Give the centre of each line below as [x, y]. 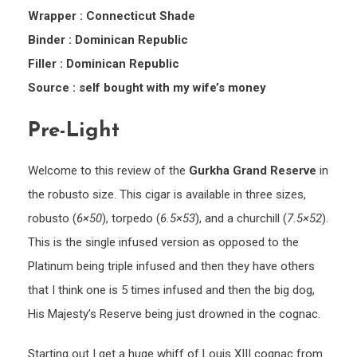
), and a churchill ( [241, 219]
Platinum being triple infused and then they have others [171, 267]
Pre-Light [74, 131]
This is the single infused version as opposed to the [163, 243]
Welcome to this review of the [108, 171]
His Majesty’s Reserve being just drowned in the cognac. [174, 314]
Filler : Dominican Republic [104, 64]
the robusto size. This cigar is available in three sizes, [167, 195]
